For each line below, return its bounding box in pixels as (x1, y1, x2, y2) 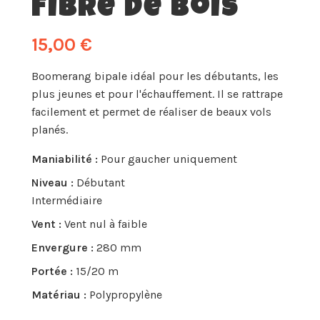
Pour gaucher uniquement (101, 152, 237, 166)
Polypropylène (89, 288, 162, 302)
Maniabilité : (31, 152, 101, 166)
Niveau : (31, 176, 76, 190)
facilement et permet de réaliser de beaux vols (31, 105, 271, 119)
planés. (31, 123, 68, 137)
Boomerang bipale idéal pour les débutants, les (31, 69, 279, 84)
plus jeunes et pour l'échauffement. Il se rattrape (31, 87, 283, 101)
